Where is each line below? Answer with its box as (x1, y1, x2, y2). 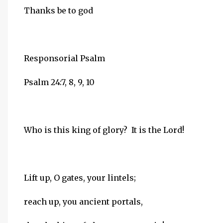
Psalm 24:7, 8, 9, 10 (24, 77, 95, 87)
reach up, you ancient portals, (24, 197, 143, 207)
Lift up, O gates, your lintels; (24, 173, 136, 183)
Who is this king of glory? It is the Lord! (24, 125, 184, 135)
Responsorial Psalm (24, 53, 105, 63)
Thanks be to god (24, 5, 93, 15)
